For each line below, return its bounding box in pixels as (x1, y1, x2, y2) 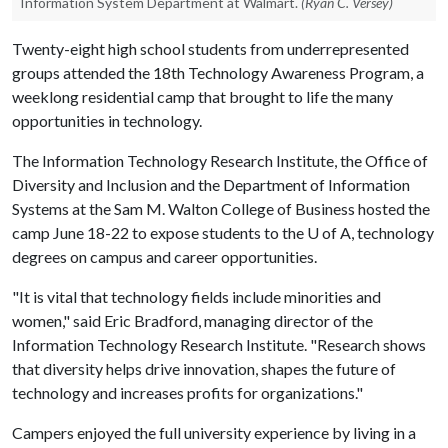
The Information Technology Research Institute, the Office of (12, 151, 428, 170)
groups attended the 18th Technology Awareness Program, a (12, 63, 424, 82)
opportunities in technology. (12, 111, 202, 130)
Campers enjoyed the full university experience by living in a (12, 423, 416, 442)
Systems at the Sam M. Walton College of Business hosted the (12, 199, 430, 218)
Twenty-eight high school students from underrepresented (12, 39, 409, 58)
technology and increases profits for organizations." (12, 383, 363, 402)
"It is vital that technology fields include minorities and (12, 287, 381, 306)
